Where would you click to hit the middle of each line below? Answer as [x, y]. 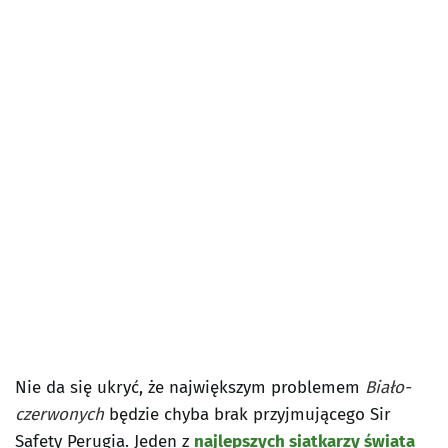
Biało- [388, 388]
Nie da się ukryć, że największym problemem [190, 388]
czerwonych [59, 415]
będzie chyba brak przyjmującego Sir [247, 415]
